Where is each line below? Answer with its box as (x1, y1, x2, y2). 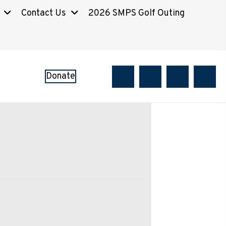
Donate (46, 70, 76, 82)
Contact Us (21, 8, 66, 19)
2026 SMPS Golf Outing (88, 8, 185, 19)
